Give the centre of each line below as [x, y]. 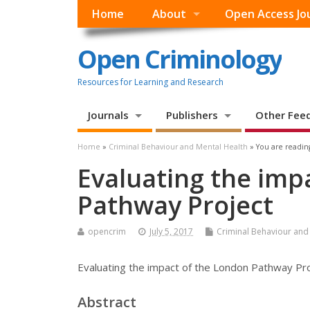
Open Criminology [180, 59]
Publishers [192, 115]
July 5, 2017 [171, 232]
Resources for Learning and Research [151, 82]
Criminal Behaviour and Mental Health [178, 147]
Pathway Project [175, 206]
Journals [108, 115]
